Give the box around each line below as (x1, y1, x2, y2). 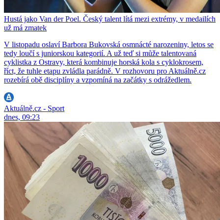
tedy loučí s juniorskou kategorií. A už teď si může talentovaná (4, 49, 196, 57)
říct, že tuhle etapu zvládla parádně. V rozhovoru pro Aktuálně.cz (4, 66, 206, 75)
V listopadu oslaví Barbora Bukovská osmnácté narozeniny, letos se (4, 40, 214, 49)
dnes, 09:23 (4, 112, 40, 121)
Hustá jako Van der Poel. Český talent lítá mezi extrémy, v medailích (4, 14, 216, 23)
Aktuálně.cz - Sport (4, 104, 64, 112)
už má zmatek (4, 23, 47, 32)
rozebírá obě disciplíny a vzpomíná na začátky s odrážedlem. (4, 75, 192, 84)
